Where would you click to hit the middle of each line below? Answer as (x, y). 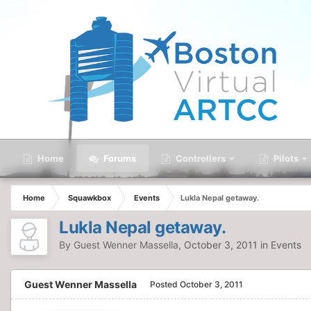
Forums (119, 158)
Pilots (285, 158)
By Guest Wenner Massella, (121, 245)
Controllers (200, 158)
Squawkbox (90, 198)
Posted (165, 284)
